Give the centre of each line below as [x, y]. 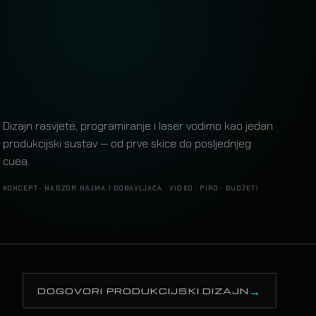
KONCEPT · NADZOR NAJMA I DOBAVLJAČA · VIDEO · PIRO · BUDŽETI [130, 188]
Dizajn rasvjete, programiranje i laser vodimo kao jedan [138, 126]
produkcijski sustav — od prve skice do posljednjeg [127, 143]
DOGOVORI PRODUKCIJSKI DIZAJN [143, 290]
